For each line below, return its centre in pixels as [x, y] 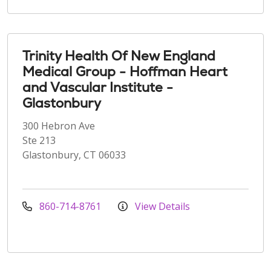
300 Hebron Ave [59, 126]
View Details [161, 206]
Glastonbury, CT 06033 [74, 155]
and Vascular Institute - [98, 87]
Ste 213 [39, 140]
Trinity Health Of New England [119, 56]
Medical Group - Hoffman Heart [125, 71]
